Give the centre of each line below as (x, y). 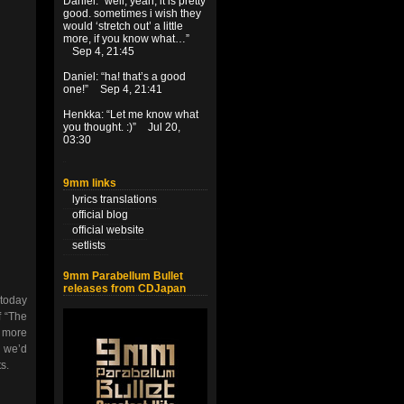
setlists (89, 245)
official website (108, 230)
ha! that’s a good (145, 77)
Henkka (82, 115)
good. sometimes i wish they (132, 14)
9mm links (90, 183)
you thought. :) (98, 127)
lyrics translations (115, 199)
